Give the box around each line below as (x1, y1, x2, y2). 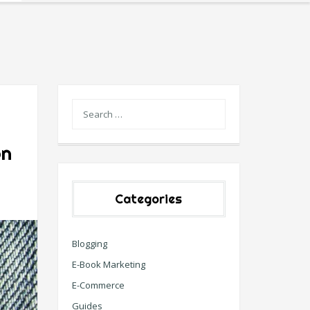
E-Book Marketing (71, 258, 145, 271)
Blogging (71, 237, 107, 250)
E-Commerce (71, 279, 125, 291)
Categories (115, 191, 183, 207)
